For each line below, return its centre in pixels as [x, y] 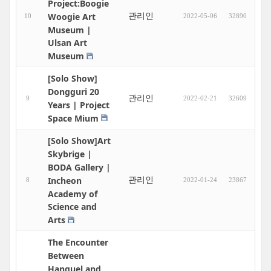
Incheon [65, 180]
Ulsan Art [67, 43]
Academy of [73, 194]
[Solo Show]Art [79, 140]
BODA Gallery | [79, 167]
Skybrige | [70, 154]
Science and [72, 207]
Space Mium [73, 118]
